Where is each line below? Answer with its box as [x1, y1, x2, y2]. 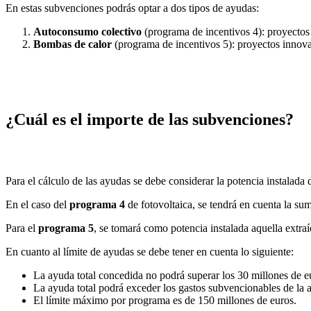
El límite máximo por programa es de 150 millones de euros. [33, 294, 296, 307]
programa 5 [38, 222, 94, 235]
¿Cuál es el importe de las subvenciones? [6, 110, 294, 129]
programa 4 [69, 199, 128, 211]
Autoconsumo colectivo [33, 26, 144, 38]
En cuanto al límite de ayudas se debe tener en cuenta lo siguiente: [6, 246, 294, 258]
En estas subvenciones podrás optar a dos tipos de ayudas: [6, 2, 259, 15]
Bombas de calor [33, 38, 115, 51]
